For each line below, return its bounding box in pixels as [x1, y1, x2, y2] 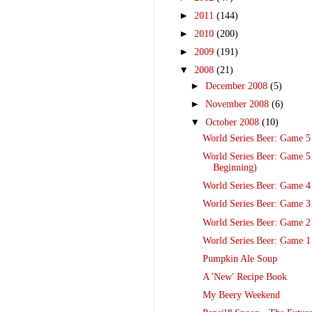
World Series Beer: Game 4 [202, 180, 311, 192]
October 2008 [205, 117, 263, 128]
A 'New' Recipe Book [202, 271, 287, 282]
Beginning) [212, 162, 257, 173]
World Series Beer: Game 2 [202, 217, 311, 228]
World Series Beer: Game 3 [202, 198, 311, 210]
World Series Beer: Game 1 [202, 235, 311, 246]
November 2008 [205, 99, 272, 110]
